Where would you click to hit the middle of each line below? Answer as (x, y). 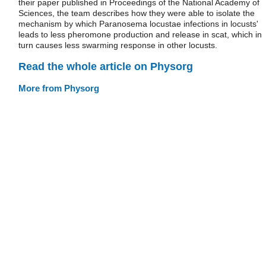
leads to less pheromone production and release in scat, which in (140, 34)
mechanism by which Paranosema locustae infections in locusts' (138, 24)
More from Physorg (59, 88)
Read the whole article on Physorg (106, 66)
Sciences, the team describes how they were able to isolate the (137, 13)
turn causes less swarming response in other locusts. (118, 45)
